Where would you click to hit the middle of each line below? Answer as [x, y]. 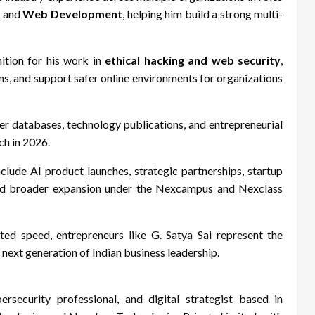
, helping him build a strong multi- [203, 14]
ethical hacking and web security [193, 60]
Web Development [73, 14]
